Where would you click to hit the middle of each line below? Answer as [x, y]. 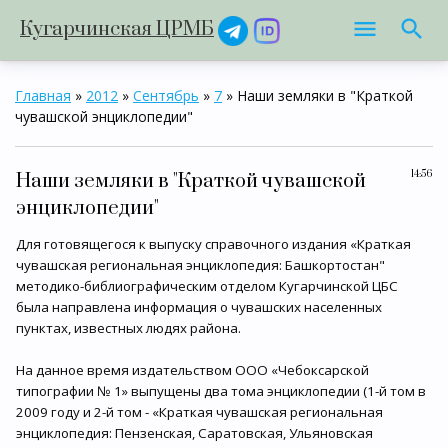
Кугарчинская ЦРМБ [117, 29]
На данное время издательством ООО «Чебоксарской [192, 370]
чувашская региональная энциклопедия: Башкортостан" [200, 265]
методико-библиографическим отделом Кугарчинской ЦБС [207, 286]
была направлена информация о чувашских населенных [199, 307]
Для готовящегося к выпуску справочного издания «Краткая [213, 244]
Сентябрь [166, 95]
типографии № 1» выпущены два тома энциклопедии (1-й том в [221, 391]
